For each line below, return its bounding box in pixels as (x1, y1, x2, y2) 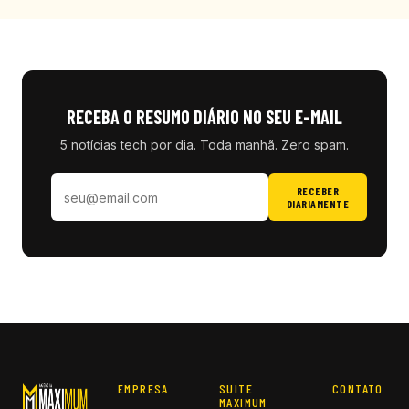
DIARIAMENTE (287, 197, 350, 210)
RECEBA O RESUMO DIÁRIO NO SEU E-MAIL (67, 106, 342, 128)
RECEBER (296, 184, 340, 197)
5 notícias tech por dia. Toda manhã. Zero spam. (60, 137, 349, 152)
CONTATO (332, 381, 383, 396)
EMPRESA (118, 381, 169, 396)
